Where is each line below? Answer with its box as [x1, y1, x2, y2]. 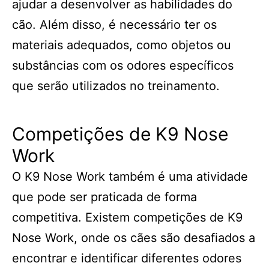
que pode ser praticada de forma [12, 190, 197, 204]
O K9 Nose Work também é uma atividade [12, 169, 248, 184]
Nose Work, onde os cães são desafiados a [12, 231, 255, 245]
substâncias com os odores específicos [12, 58, 234, 73]
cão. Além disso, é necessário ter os [12, 17, 217, 32]
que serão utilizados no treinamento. [12, 79, 220, 93]
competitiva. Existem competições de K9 [12, 210, 243, 225]
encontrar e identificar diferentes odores [12, 251, 241, 265]
